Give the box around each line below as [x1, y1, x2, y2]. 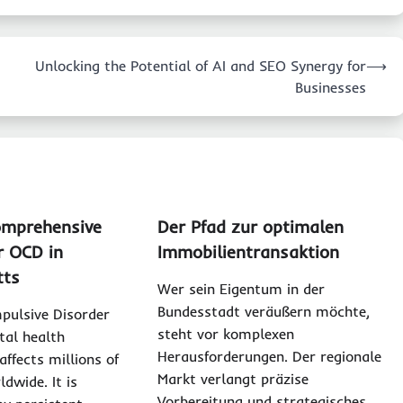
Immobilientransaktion [157, 240, 339, 263]
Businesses [295, 77, 366, 96]
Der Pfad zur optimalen [157, 215, 344, 237]
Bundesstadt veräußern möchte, [157, 301, 370, 320]
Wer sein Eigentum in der [157, 279, 325, 298]
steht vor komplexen [157, 324, 294, 343]
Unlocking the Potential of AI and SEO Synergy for [35, 56, 366, 75]
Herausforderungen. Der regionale [157, 346, 381, 365]
